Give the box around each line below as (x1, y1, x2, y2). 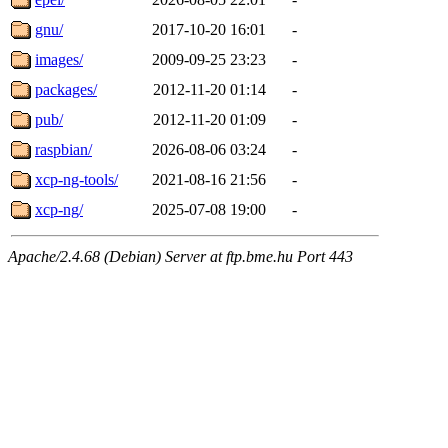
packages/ (35, 80, 97, 98)
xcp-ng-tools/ (35, 170, 118, 188)
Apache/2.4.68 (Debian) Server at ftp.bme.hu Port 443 (8, 247, 353, 265)
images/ (35, 50, 83, 68)
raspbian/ (35, 140, 92, 158)
